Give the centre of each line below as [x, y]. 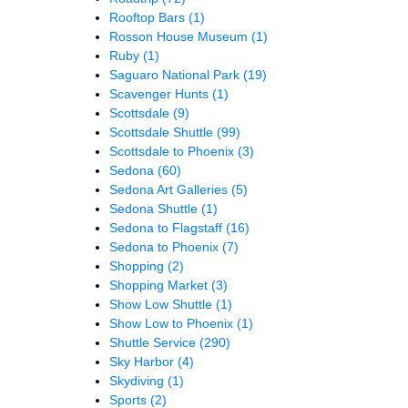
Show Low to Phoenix [173, 323]
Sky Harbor [143, 361]
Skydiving [138, 380]
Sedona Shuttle [155, 208]
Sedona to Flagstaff [168, 227]
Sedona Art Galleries [170, 189]
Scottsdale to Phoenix [173, 151]
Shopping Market [160, 285]
